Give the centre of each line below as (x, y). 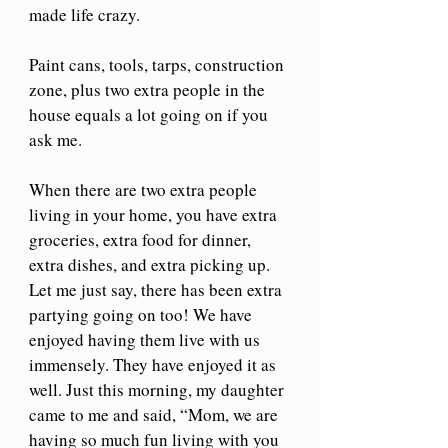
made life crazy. (86, 14)
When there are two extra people (145, 189)
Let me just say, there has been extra (157, 289)
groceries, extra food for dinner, (142, 239)
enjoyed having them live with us (146, 339)
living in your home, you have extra (155, 214)
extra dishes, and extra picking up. (151, 264)
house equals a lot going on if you (150, 114)
